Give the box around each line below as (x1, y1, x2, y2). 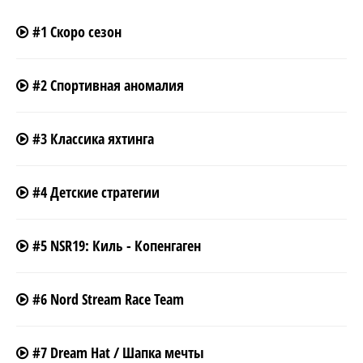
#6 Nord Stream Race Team (28, 289, 184, 309)
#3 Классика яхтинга (28, 129, 154, 148)
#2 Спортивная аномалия (28, 75, 184, 95)
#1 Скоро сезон (28, 22, 122, 41)
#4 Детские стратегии (28, 182, 160, 202)
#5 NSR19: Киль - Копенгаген (28, 236, 201, 255)
